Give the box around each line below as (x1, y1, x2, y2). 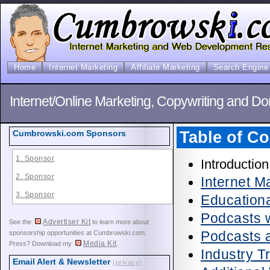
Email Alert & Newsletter (13, 257, 113, 266)
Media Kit (83, 239, 117, 248)
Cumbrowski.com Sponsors (13, 128, 126, 138)
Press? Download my (9, 240, 74, 247)
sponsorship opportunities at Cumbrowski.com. (9, 229, 146, 236)
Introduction (201, 157, 269, 172)
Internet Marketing (49, 63, 118, 72)
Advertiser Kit (43, 218, 90, 226)
